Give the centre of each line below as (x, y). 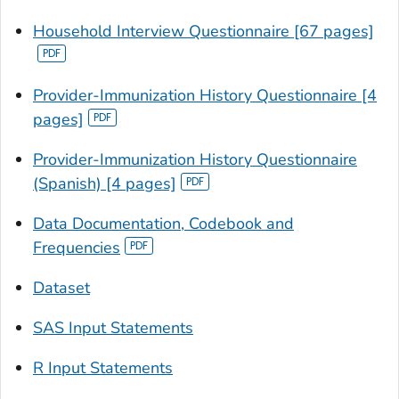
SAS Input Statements (113, 328)
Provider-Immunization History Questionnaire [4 (205, 96)
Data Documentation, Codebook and (163, 224)
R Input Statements (103, 368)
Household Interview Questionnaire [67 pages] (204, 32)
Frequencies (77, 248)
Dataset (61, 288)
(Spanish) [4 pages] (105, 184)
